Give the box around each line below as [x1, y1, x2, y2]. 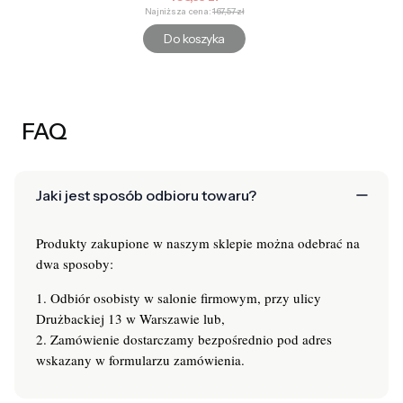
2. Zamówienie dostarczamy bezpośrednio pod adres [36, 330, 332, 349]
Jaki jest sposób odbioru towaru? [36, 186, 256, 205]
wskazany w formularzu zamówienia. [36, 351, 245, 370]
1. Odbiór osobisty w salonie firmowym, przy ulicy [36, 289, 321, 308]
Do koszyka [164, 31, 225, 48]
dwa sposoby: [36, 255, 113, 273]
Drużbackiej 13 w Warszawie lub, [36, 309, 225, 328]
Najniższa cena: [144, 6, 211, 17]
